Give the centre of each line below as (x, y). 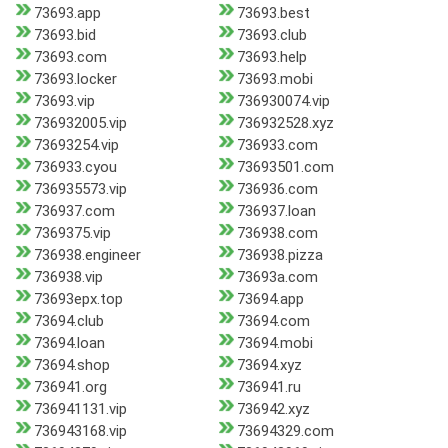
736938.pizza (279, 255)
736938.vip (68, 277)
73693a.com (277, 277)
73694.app (270, 299)
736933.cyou (75, 167)
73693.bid (65, 35)
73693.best (273, 13)
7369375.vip (72, 233)
